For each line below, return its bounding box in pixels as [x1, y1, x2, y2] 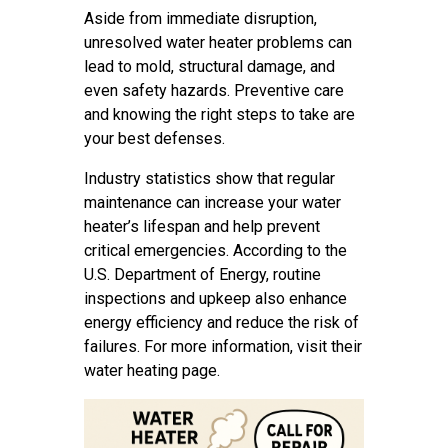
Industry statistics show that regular [84, 169, 335, 189]
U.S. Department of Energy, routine [84, 265, 321, 285]
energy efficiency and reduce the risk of [84, 313, 359, 333]
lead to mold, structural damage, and [84, 57, 335, 77]
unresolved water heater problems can [84, 33, 352, 53]
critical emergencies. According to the [84, 241, 347, 261]
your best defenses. [84, 129, 225, 149]
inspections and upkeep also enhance [84, 289, 347, 309]
